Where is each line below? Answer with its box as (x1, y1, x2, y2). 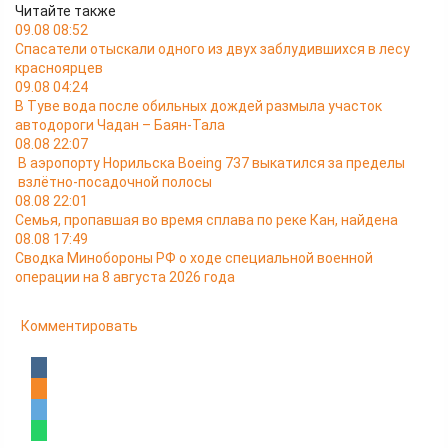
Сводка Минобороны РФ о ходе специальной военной (15, 250, 373, 266)
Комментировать (21, 318, 138, 334)
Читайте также (15, 3, 116, 19)
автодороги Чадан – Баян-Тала (15, 117, 225, 133)
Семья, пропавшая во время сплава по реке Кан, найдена (15, 212, 398, 228)
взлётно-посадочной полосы (15, 174, 212, 190)
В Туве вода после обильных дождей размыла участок (15, 98, 382, 114)
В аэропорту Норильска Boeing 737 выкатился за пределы (18, 155, 405, 171)
